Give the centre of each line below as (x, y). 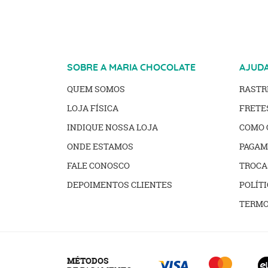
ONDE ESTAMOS (100, 146)
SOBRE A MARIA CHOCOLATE (131, 68)
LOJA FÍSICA (93, 108)
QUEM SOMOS (96, 89)
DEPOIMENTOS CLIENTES (120, 185)
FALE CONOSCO (98, 165)
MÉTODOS (88, 261)
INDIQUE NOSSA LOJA (112, 127)
